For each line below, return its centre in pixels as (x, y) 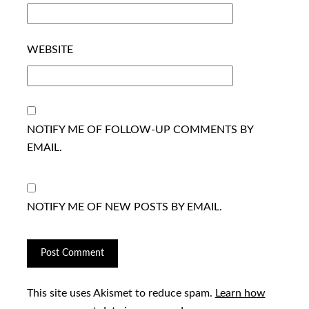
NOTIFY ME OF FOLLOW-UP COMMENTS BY (140, 129)
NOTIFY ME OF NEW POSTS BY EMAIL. (124, 207)
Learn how (240, 293)
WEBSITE (50, 49)
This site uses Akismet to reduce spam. (121, 293)
